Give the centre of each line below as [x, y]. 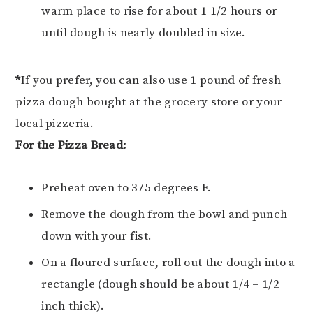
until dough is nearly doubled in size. [144, 32]
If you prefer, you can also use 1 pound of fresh [151, 80]
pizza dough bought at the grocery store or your [149, 102]
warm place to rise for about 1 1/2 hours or [159, 11]
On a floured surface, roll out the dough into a [168, 262]
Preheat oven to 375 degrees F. [126, 188]
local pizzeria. [54, 123]
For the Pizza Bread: [71, 145]
